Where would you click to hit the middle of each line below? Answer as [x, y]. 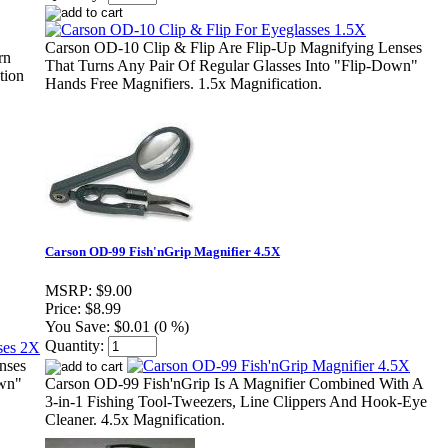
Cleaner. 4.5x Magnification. [135, 420]
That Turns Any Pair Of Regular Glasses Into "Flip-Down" [231, 66]
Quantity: [74, 346]
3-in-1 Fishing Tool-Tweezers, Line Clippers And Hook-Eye [236, 402]
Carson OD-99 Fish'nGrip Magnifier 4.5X [162, 252]
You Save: [77, 327]
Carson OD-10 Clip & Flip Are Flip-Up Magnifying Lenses [233, 48]
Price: [63, 309]
